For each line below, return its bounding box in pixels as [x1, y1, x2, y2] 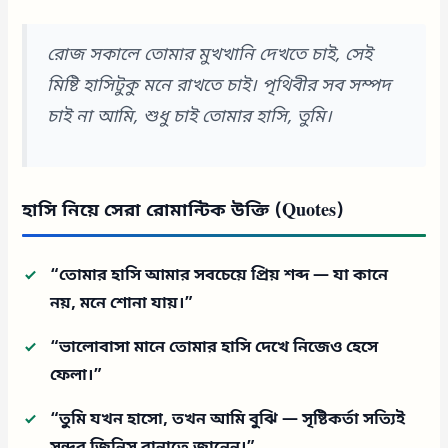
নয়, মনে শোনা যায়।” [50, 292, 194, 315]
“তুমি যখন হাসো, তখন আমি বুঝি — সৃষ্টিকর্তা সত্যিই [50, 408, 406, 431]
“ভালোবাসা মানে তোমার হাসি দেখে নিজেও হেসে [50, 336, 379, 359]
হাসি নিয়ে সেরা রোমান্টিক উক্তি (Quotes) [22, 198, 345, 223]
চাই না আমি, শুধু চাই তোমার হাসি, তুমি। [47, 105, 333, 129]
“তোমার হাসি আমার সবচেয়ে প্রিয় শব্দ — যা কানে [50, 264, 389, 287]
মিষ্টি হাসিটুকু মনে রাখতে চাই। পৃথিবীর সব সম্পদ [47, 74, 392, 98]
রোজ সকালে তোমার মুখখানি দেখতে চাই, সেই [47, 43, 373, 67]
